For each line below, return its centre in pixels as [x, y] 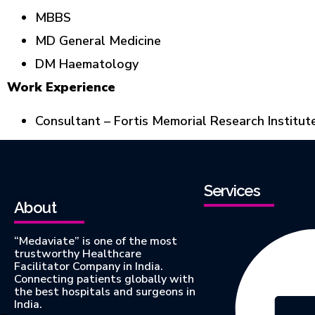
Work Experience [61, 88]
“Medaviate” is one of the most [96, 241]
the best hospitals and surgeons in [105, 291]
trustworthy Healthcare [78, 253]
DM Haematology [87, 64]
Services [232, 190]
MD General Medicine [98, 41]
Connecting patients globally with [104, 279]
